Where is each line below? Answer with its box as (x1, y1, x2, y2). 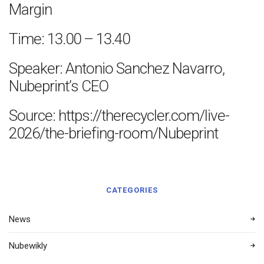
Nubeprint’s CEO (9, 77, 108, 95)
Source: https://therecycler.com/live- (9, 107, 229, 124)
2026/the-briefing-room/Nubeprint (9, 124, 218, 142)
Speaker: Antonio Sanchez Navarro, (9, 60, 225, 77)
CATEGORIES (106, 186, 158, 194)
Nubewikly (9, 240, 47, 251)
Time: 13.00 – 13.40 (9, 30, 130, 48)
